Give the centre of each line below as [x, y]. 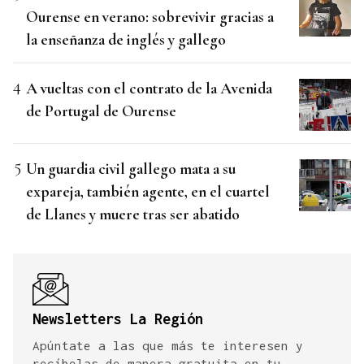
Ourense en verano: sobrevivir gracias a [150, 16]
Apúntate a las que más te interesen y [168, 345]
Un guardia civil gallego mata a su [131, 168]
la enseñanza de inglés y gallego [126, 39]
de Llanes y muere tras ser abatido [133, 214]
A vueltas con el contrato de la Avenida [149, 88]
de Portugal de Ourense [101, 110]
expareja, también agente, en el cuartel [148, 191]
